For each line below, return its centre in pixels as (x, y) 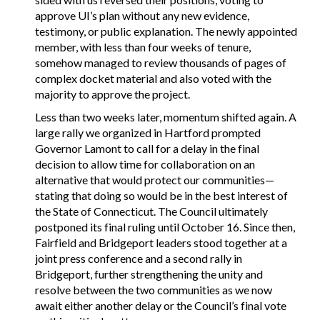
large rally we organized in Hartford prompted (148, 133)
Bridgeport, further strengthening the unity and (149, 274)
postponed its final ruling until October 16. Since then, (165, 227)
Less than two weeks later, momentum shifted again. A (166, 117)
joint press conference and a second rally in (139, 259)
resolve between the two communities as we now (154, 290)
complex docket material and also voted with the (154, 78)
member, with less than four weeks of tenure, (143, 46)
